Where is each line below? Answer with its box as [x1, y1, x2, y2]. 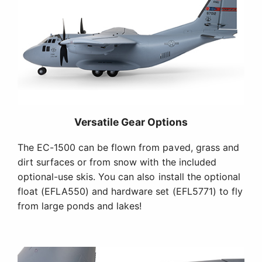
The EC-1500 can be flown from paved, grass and [18, 142, 239, 154]
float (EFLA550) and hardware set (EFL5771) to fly [18, 185, 243, 198]
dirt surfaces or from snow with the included [18, 156, 216, 168]
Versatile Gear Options [74, 116, 188, 129]
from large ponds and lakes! [18, 200, 142, 212]
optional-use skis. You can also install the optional [18, 171, 240, 183]
